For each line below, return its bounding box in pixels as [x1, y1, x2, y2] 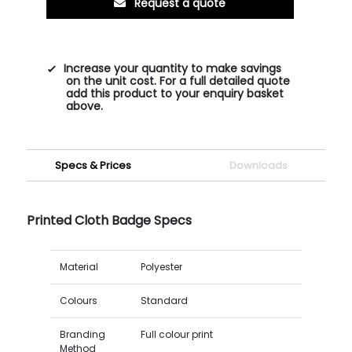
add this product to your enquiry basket [65, 85, 284, 101]
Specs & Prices [55, 157, 132, 173]
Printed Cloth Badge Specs [26, 211, 192, 229]
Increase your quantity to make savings [63, 60, 281, 76]
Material [59, 259, 98, 273]
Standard [140, 293, 188, 307]
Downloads [229, 157, 288, 173]
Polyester [140, 259, 182, 273]
